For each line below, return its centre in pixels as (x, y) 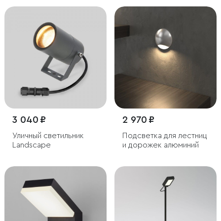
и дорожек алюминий (161, 145)
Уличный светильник (48, 136)
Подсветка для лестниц (165, 136)
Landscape (32, 145)
